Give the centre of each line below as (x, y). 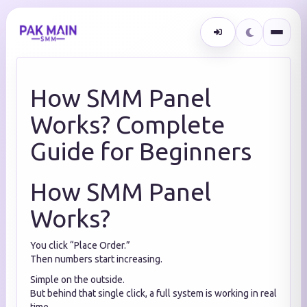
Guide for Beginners (141, 151)
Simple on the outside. (77, 280)
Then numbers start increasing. (96, 259)
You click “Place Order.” (80, 245)
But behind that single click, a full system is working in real (153, 293)
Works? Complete (127, 124)
